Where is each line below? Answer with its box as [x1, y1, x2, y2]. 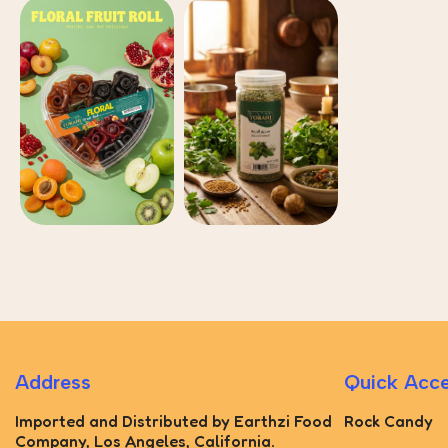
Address [15, 370, 91, 395]
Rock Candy [343, 411, 433, 432]
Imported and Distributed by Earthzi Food [15, 411, 332, 432]
